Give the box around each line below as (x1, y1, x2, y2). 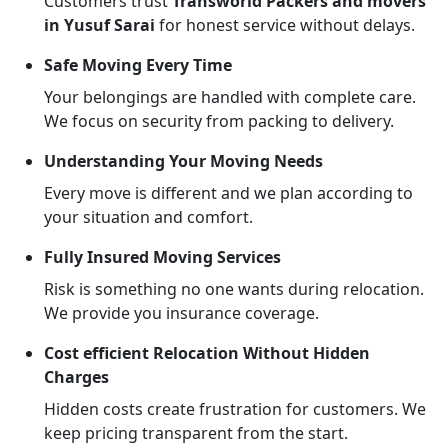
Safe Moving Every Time (44, 54, 232, 76)
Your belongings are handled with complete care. (44, 86, 416, 108)
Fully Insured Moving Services (44, 246, 281, 268)
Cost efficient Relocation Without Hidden (44, 342, 370, 364)
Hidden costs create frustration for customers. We (44, 398, 426, 420)
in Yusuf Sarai (44, 14, 155, 36)
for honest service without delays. (155, 14, 415, 36)
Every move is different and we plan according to (44, 182, 413, 204)
